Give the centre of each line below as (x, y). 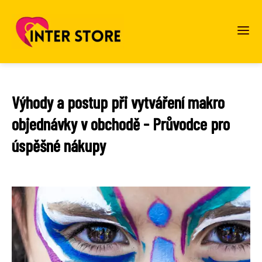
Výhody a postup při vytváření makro (118, 102)
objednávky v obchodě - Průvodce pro (121, 124)
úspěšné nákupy (59, 145)
